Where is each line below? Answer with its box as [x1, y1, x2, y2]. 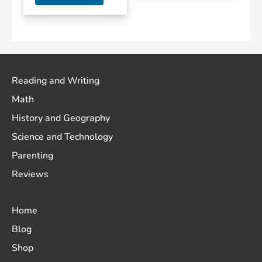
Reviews [12, 168, 49, 181]
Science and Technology [12, 130, 113, 144]
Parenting [12, 149, 53, 163]
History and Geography [12, 112, 110, 125]
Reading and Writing [12, 74, 99, 88]
